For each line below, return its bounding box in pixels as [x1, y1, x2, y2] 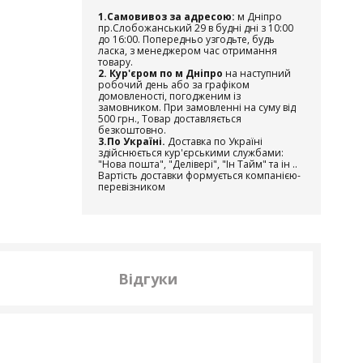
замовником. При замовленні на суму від [98, 100, 296, 114]
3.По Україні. [98, 135, 168, 148]
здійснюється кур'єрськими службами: [98, 146, 284, 160]
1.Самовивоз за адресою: [98, 10, 235, 23]
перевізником [98, 180, 165, 194]
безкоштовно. [98, 123, 166, 137]
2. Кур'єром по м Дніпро [98, 66, 223, 80]
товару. [98, 55, 133, 69]
